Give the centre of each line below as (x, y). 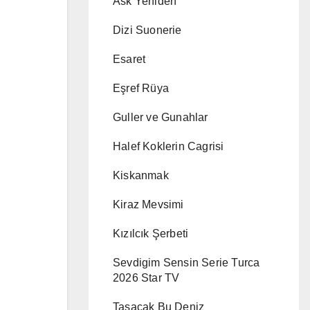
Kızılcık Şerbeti (151, 234)
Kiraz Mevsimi (148, 204)
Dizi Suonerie (147, 30)
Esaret (129, 59)
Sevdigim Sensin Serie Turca (186, 263)
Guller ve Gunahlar (161, 117)
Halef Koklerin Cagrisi (168, 146)
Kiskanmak (141, 175)
